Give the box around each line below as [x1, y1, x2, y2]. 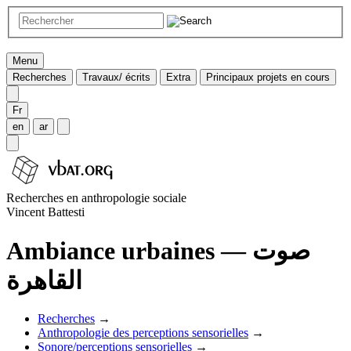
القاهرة [6, 266, 82, 295]
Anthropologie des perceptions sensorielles [38, 326, 248, 340]
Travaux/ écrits [82, 71, 150, 83]
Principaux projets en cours [206, 71, 330, 83]
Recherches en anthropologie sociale [6, 190, 186, 204]
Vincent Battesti [6, 204, 85, 219]
